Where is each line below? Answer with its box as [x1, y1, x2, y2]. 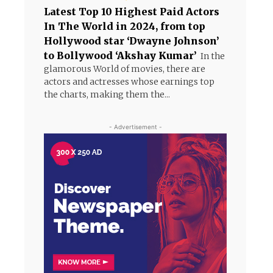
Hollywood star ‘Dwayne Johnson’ [44, 35, 219, 47]
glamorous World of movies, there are [44, 63, 205, 74]
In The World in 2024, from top [44, 20, 205, 32]
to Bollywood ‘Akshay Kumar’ [44, 49, 197, 62]
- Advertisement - [108, 123, 162, 130]
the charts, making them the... [44, 89, 170, 100]
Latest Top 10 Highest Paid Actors [44, 5, 219, 18]
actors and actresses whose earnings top [44, 76, 214, 87]
